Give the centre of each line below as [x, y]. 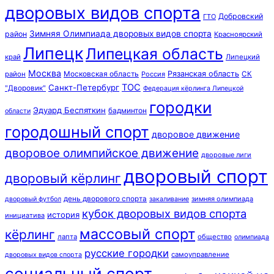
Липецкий [243, 57]
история [63, 215]
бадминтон [128, 111]
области [18, 111]
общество [215, 237]
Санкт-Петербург [84, 88]
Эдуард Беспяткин [69, 110]
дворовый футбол [33, 199]
